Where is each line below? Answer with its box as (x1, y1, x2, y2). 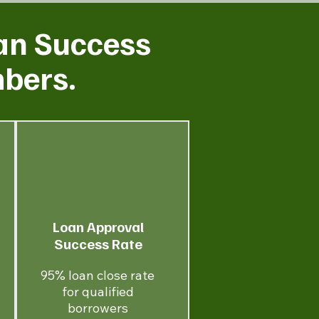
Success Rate (53, 234, 142, 253)
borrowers (67, 300, 128, 316)
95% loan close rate (41, 267, 155, 283)
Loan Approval (52, 217, 144, 236)
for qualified (61, 283, 134, 300)
